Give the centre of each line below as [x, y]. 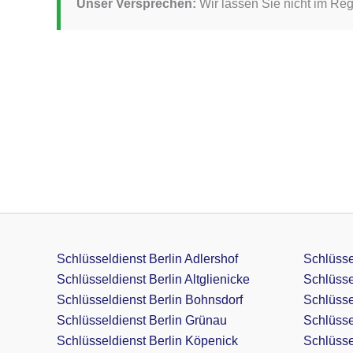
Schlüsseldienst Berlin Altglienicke [153, 280]
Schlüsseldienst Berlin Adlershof [147, 259]
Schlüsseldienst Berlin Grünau [142, 321]
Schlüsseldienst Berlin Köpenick [147, 341]
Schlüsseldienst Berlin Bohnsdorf [150, 300]
